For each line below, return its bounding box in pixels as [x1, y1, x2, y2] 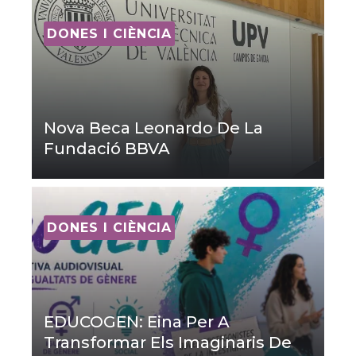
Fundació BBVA [44, 138, 170, 158]
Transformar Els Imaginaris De [44, 332, 292, 352]
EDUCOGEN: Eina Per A [44, 311, 230, 331]
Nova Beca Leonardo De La [44, 118, 263, 137]
